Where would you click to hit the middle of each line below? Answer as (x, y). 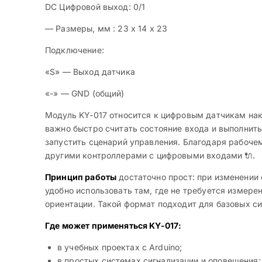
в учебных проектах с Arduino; (120, 247)
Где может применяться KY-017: (113, 226)
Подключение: (75, 50)
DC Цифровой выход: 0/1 (95, 7)
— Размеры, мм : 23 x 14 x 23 (106, 29)
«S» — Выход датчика (90, 72)
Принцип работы (81, 177)
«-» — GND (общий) (85, 94)
